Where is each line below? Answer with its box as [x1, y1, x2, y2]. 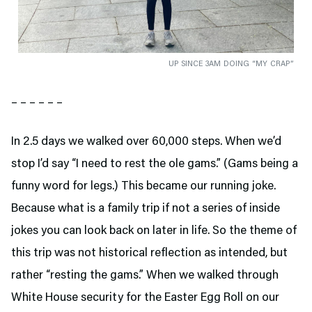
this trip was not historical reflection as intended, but [11, 247, 288, 260]
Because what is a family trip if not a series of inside [11, 202, 280, 215]
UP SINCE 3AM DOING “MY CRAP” [168, 59, 294, 68]
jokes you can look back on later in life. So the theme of [11, 224, 297, 237]
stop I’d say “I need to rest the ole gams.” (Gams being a [11, 157, 298, 171]
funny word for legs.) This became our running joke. [11, 180, 276, 193]
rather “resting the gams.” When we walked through [11, 269, 279, 282]
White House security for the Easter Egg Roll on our [11, 291, 279, 304]
